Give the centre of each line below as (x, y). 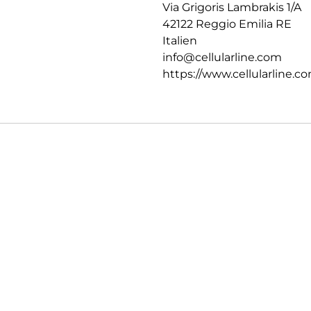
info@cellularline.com (222, 57)
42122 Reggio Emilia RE (227, 24)
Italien (180, 40)
